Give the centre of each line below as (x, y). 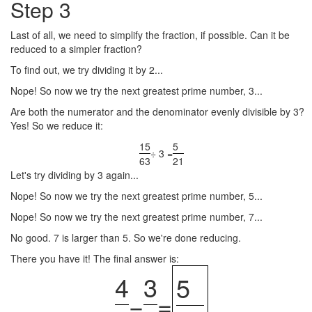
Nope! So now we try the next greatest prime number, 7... (136, 217)
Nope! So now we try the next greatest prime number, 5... (136, 196)
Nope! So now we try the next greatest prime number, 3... (136, 91)
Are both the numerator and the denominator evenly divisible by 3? (157, 111)
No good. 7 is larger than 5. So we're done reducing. (126, 237)
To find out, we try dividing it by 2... (87, 70)
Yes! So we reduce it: (57, 125)
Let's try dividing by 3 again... (75, 175)
